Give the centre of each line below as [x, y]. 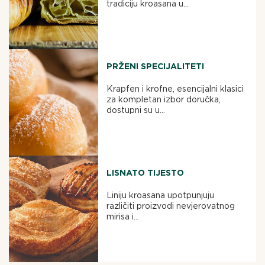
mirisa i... [123, 217]
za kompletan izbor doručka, [164, 100]
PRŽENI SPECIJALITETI [156, 67]
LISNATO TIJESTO [146, 173]
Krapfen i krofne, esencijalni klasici [175, 89]
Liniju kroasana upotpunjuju [161, 195]
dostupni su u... [136, 110]
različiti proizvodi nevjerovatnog [171, 206]
